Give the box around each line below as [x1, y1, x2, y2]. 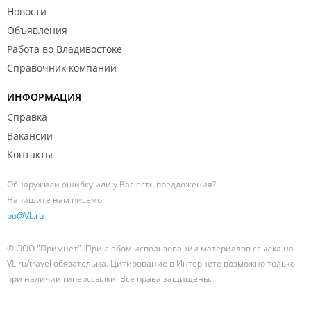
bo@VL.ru [7, 209, 44, 221]
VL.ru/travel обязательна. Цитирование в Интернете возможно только [7, 257, 295, 269]
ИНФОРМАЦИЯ [7, 90, 81, 103]
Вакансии [7, 128, 53, 142]
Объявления [7, 23, 67, 37]
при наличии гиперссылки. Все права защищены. [7, 272, 212, 285]
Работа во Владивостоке [7, 42, 122, 56]
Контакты [7, 147, 53, 161]
